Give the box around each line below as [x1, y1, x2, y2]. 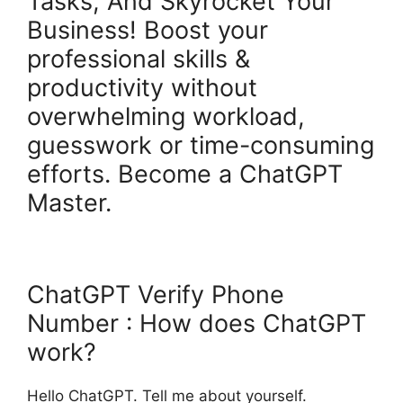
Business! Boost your [27, 14, 268, 45]
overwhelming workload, [27, 101, 305, 131]
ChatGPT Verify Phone [27, 280, 284, 310]
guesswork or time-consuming [27, 130, 374, 160]
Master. [27, 187, 112, 218]
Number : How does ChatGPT [27, 309, 366, 339]
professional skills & [27, 43, 250, 74]
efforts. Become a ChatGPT [27, 158, 343, 189]
